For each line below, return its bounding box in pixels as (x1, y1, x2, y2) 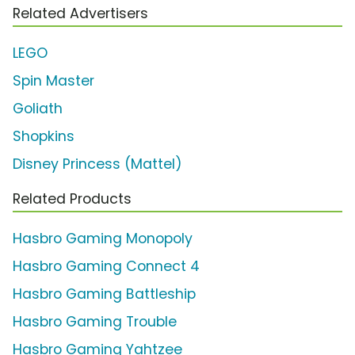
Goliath (13, 99, 63, 119)
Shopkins (13, 127, 74, 147)
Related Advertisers (13, 4, 148, 24)
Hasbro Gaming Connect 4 (13, 257, 200, 277)
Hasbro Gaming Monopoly (13, 229, 193, 249)
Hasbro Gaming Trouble (13, 312, 177, 332)
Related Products (13, 189, 132, 209)
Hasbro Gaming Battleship (13, 284, 196, 304)
